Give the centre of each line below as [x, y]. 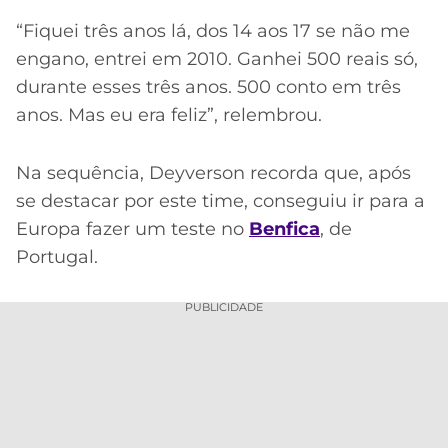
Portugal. [57, 257]
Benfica [284, 229]
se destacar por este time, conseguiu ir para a [220, 201]
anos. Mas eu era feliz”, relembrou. [169, 114]
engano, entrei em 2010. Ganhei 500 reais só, [217, 58]
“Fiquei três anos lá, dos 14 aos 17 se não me [213, 30]
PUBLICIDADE [224, 306]
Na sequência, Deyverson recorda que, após [213, 173]
